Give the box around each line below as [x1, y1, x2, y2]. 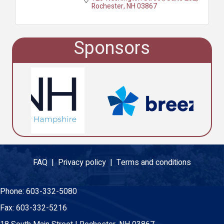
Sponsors [74, 34, 150, 61]
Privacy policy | [58, 156, 116, 168]
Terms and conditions [116, 156, 191, 168]
